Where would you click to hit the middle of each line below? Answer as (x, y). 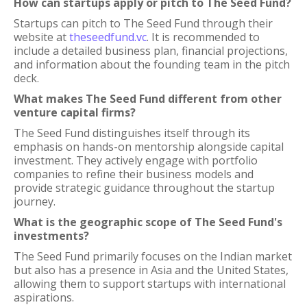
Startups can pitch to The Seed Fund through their (143, 23)
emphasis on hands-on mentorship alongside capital (149, 147)
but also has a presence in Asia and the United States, (151, 270)
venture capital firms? (75, 112)
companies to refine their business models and (134, 174)
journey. (35, 201)
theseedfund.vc (108, 37)
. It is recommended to (203, 37)
